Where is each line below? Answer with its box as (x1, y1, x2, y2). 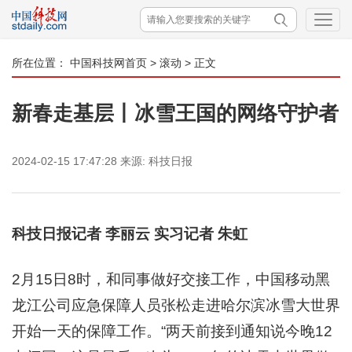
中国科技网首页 (70, 57, 147, 69)
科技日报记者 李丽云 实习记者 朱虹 (12, 225, 247, 242)
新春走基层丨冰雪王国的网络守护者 (12, 101, 339, 125)
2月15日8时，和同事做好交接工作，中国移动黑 (12, 271, 330, 288)
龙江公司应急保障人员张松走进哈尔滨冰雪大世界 (12, 297, 340, 313)
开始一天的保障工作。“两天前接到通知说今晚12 (12, 323, 332, 339)
